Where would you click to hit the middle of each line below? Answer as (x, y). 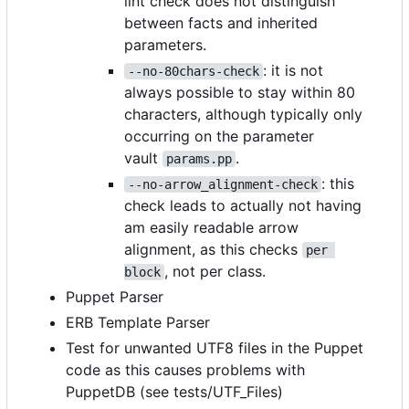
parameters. (165, 44)
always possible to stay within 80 (240, 92)
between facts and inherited (221, 22)
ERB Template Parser (138, 322)
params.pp (199, 158)
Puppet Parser (115, 296)
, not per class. (215, 271)
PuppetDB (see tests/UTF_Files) (174, 391)
